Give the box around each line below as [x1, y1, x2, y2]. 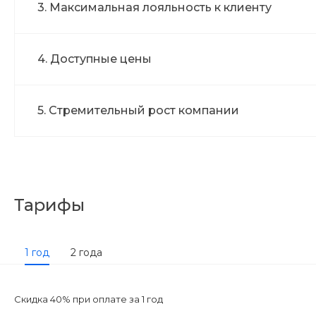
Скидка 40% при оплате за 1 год [14, 293, 163, 305]
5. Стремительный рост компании [37, 104, 239, 117]
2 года [71, 246, 102, 259]
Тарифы [14, 195, 85, 215]
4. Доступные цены [37, 52, 152, 66]
